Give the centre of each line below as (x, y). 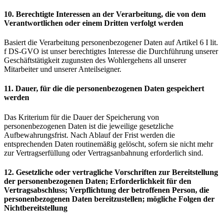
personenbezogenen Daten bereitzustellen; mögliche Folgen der (109, 199)
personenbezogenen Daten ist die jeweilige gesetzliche (89, 126)
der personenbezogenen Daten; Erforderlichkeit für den (98, 181)
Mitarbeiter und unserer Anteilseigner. (63, 69)
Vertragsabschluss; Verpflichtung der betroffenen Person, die (107, 190)
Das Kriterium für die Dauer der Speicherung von (82, 117)
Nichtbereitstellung (36, 208)
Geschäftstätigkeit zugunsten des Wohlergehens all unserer (95, 60)
